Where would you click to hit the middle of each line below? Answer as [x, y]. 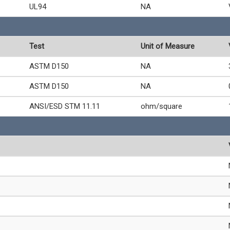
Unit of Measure [168, 46]
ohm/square [161, 106]
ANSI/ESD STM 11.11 [65, 106]
